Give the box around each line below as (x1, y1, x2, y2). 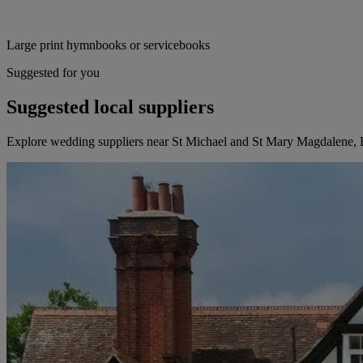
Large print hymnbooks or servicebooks (6, 38, 210, 53)
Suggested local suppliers (6, 96, 214, 118)
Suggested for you (6, 66, 100, 80)
